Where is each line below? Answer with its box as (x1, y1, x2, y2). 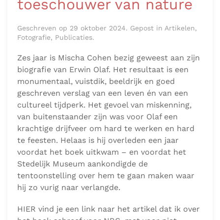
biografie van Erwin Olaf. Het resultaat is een (17, 64, 189, 74)
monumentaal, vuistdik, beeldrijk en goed (17, 76, 175, 86)
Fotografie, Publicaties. (17, 33, 94, 41)
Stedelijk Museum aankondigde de (17, 159, 148, 168)
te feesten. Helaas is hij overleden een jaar (17, 135, 179, 145)
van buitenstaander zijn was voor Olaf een (17, 111, 178, 121)
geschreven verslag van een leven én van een (17, 88, 188, 98)
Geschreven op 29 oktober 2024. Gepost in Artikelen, (17, 24, 197, 32)
